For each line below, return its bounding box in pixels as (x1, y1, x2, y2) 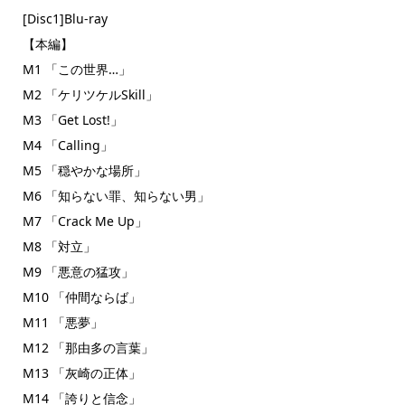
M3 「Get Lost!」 (22, 111, 123, 129)
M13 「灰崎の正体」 (22, 364, 141, 382)
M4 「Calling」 (22, 137, 113, 155)
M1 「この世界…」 (22, 61, 131, 79)
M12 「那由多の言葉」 (22, 339, 154, 357)
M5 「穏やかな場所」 (22, 162, 146, 180)
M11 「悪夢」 (22, 314, 103, 332)
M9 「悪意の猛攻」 (22, 263, 134, 281)
